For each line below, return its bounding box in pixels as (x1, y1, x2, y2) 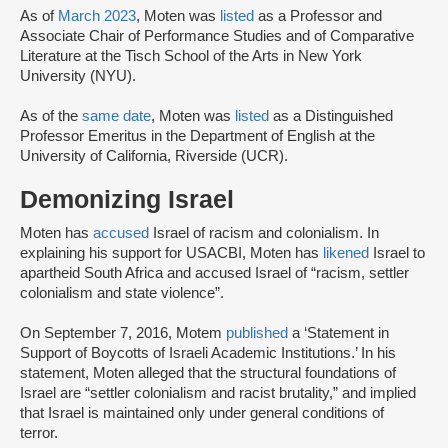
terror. (20, 425, 62, 442)
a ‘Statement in (292, 325, 389, 342)
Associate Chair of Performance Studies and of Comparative (20, 28, 414, 45)
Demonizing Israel (20, 186, 234, 214)
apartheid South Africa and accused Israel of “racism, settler (20, 265, 409, 282)
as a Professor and (254, 8, 382, 25)
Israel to (373, 245, 425, 262)
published (226, 325, 292, 342)
